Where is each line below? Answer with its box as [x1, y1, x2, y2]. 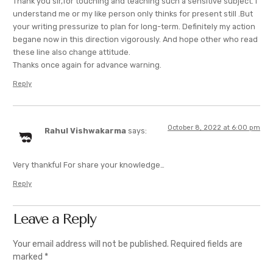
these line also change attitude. [13, 48, 130, 57]
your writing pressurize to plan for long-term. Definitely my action [13, 22, 255, 32]
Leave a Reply [13, 210, 96, 227]
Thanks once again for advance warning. [13, 60, 161, 70]
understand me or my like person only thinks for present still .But [13, 9, 253, 19]
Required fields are [171, 238, 243, 249]
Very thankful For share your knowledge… [13, 160, 165, 170]
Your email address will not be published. [13, 238, 169, 249]
